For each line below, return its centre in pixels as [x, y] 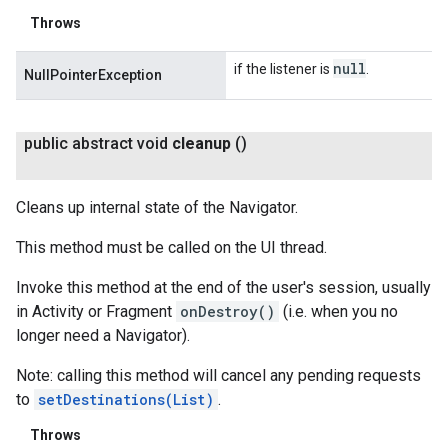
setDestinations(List [121, 400]
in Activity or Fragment [96, 312]
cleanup [201, 144]
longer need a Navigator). [103, 336]
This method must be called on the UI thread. [171, 248]
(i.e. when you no [338, 312]
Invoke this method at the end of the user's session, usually [223, 288]
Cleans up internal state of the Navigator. [157, 208]
